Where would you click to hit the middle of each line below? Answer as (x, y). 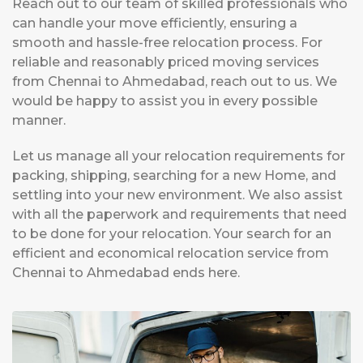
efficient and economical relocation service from (171, 254)
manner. (39, 121)
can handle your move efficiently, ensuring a (155, 23)
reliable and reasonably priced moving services (166, 62)
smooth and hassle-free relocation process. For (167, 43)
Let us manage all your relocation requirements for (179, 156)
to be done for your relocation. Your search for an (172, 234)
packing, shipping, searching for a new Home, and (174, 176)
